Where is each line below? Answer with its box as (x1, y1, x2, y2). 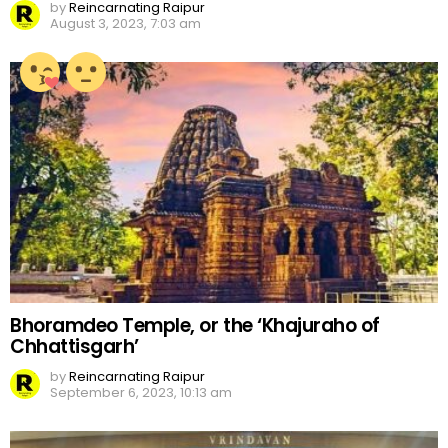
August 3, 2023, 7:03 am (50, 13, 201, 33)
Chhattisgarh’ (10, 332, 139, 360)
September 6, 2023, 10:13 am (50, 382, 232, 402)
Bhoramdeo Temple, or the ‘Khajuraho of (10, 311, 380, 339)
